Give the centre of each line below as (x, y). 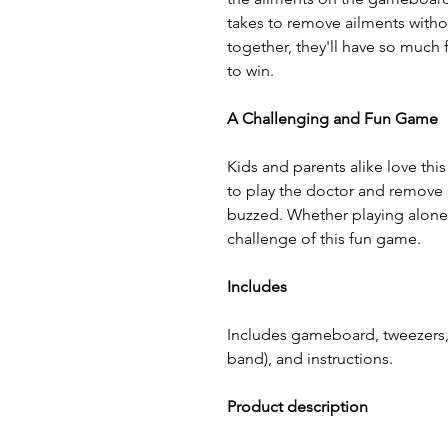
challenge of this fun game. (324, 239)
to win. (250, 71)
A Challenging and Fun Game (332, 119)
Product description (297, 407)
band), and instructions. (310, 359)
